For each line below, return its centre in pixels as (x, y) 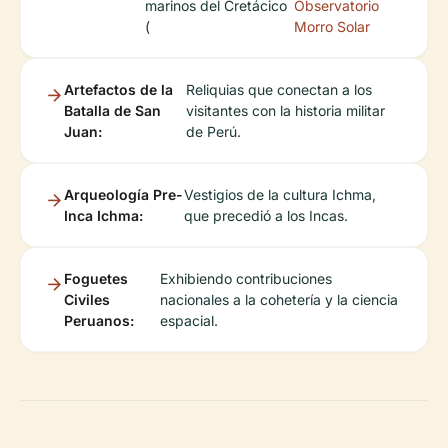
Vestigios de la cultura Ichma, (280, 195)
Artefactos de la (118, 90)
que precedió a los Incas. (266, 216)
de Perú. (214, 132)
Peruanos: (99, 321)
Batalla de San (112, 111)
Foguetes (96, 279)
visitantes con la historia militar (286, 111)
